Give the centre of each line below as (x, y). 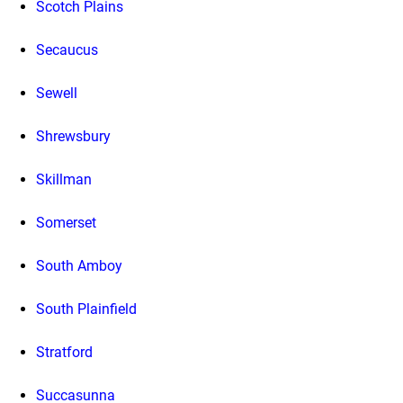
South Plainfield (86, 309)
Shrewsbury (73, 136)
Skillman (64, 179)
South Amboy (79, 265)
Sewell (57, 93)
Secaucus (67, 49)
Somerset (66, 222)
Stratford (64, 352)
